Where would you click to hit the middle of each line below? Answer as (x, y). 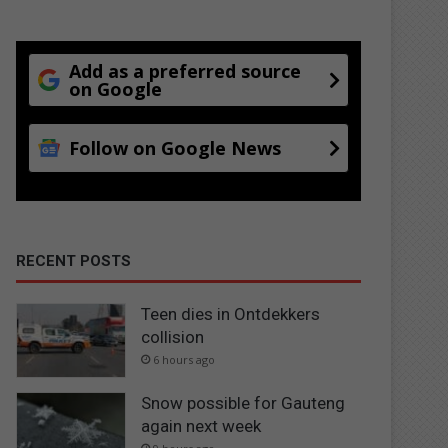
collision (173, 336)
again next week (201, 426)
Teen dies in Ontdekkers (231, 313)
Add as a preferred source (185, 70)
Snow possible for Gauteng (243, 403)
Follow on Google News (175, 147)
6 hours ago (184, 359)
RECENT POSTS (74, 260)
